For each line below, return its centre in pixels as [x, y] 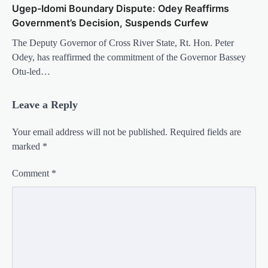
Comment [32, 173]
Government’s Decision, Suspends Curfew [110, 22]
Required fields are [205, 132]
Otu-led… [31, 71]
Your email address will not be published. [90, 132]
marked [27, 146]
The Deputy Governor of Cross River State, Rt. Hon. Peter [123, 42]
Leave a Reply [45, 104]
